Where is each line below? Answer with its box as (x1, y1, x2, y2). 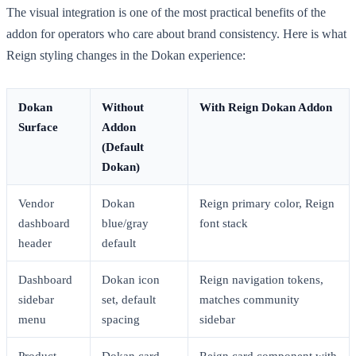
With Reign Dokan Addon (199, 100, 332, 114)
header (18, 236, 52, 250)
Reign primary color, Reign (199, 196, 335, 210)
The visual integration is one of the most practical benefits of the (6, 6, 326, 19)
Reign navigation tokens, (199, 273, 323, 286)
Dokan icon (102, 273, 160, 286)
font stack (199, 216, 248, 230)
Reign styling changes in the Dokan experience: (6, 48, 246, 62)
